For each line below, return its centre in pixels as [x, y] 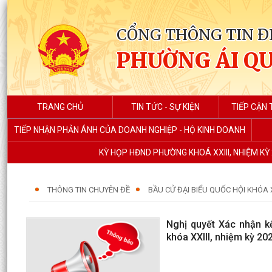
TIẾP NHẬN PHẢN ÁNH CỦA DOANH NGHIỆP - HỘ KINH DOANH [130, 130]
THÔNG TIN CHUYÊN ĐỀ [89, 190]
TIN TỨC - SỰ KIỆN [166, 107]
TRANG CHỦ [60, 107]
